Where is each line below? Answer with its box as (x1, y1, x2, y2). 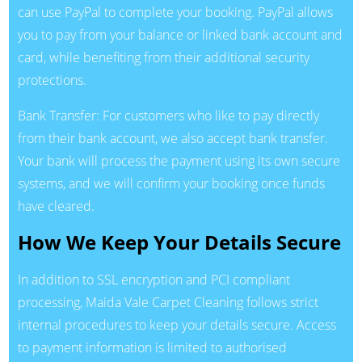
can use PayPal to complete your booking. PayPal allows (17, 2, 333, 21)
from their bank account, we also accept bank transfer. (17, 128, 328, 147)
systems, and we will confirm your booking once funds (17, 174, 325, 192)
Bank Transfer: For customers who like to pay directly (17, 106, 319, 124)
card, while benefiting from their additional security (17, 48, 309, 66)
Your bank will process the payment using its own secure (17, 151, 340, 170)
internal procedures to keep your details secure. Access (17, 316, 336, 335)
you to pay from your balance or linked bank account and (17, 25, 343, 44)
